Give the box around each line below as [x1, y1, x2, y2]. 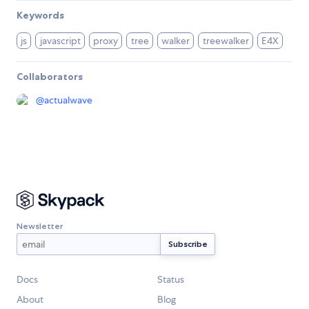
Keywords [17, 9, 64, 22]
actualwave [44, 94, 92, 107]
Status [157, 273, 184, 286]
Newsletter [17, 220, 63, 231]
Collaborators [17, 70, 83, 83]
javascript [39, 34, 81, 48]
